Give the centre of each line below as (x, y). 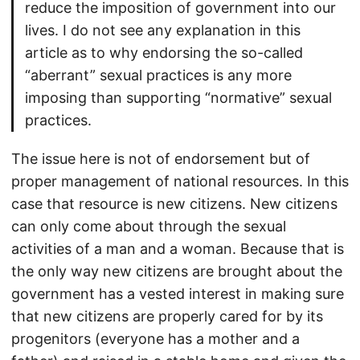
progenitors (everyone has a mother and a (155, 339)
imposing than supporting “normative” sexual (178, 98)
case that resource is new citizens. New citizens (174, 204)
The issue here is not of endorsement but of (161, 159)
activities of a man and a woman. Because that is (178, 249)
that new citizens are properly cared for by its (167, 317)
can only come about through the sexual (149, 227)
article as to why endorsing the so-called (164, 53)
